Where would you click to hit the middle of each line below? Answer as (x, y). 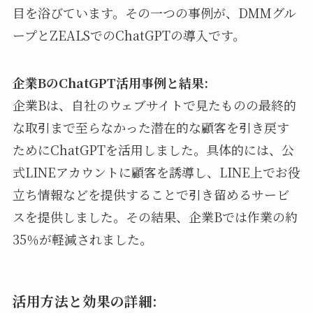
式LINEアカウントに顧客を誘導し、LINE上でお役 (156, 172)
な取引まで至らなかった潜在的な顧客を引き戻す (151, 127)
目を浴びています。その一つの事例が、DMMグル (154, 12)
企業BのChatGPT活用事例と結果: (110, 82)
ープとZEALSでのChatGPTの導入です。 (129, 35)
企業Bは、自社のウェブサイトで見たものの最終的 (154, 104)
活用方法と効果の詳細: (85, 300)
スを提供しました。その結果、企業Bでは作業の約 (155, 216)
